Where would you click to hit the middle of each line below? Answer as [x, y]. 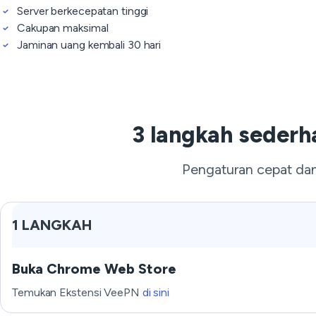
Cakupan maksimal [63, 28]
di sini [156, 292]
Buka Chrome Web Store [94, 269]
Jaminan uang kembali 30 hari [89, 45]
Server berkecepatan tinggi [83, 11]
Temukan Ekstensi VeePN [77, 292]
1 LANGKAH [52, 225]
